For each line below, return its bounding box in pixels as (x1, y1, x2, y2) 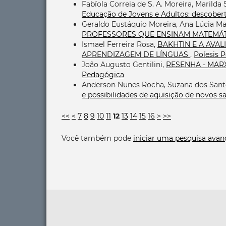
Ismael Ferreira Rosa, (82, 39, 157, 49)
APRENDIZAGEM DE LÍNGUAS (82, 49, 190, 59)
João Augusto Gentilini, (82, 60, 166, 69)
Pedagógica (82, 70, 124, 79)
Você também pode (62, 133, 133, 143)
